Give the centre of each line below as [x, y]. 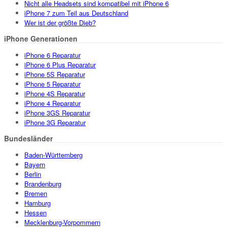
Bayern [35, 165]
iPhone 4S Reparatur [55, 94]
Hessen [35, 213]
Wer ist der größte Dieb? [60, 23]
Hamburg [37, 203]
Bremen [36, 194]
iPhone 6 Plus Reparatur [60, 65]
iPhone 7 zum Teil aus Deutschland [76, 13]
